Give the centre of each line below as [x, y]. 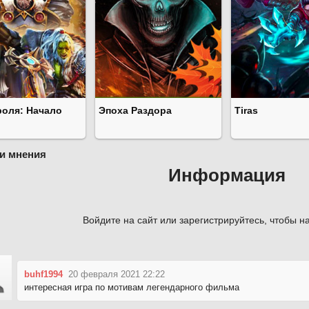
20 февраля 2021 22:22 [117, 274]
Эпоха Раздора [135, 111]
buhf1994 [43, 274]
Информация [227, 176]
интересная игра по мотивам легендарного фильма [132, 287]
